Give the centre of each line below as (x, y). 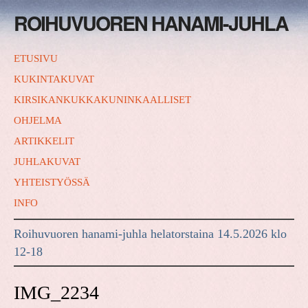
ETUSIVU (36, 58)
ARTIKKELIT (44, 141)
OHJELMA (38, 120)
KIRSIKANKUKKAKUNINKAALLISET (102, 100)
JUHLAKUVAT (47, 162)
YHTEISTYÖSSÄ (52, 182)
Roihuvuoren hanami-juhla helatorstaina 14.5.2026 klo (150, 234)
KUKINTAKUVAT (54, 79)
